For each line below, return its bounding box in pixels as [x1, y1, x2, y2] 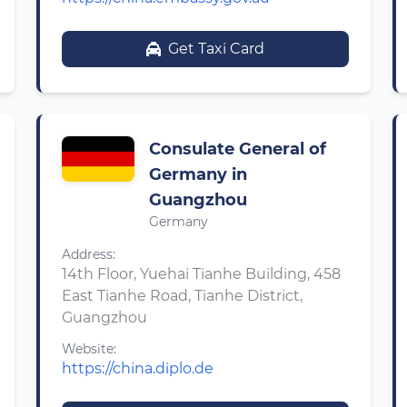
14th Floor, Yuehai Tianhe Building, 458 [62, 265, 341, 283]
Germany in [149, 164, 247, 184]
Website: [62, 341, 116, 357]
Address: [62, 246, 115, 263]
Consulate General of [149, 139, 326, 159]
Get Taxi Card [168, 40, 264, 57]
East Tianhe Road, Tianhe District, [62, 287, 303, 304]
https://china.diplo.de [62, 360, 213, 377]
